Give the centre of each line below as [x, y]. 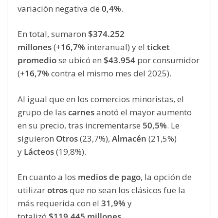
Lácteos [39, 151]
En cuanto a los [48, 177]
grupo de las [43, 112]
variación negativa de [60, 8]
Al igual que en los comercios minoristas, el [101, 99]
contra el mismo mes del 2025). [110, 73]
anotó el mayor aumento [143, 112]
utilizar [32, 190]
